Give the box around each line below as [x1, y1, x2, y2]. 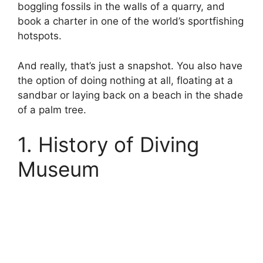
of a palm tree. [18, 103, 86, 116]
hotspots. [18, 30, 65, 42]
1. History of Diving [18, 132, 199, 157]
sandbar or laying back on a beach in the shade [18, 89, 243, 101]
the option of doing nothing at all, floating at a [18, 74, 233, 86]
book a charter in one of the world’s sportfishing [18, 15, 244, 27]
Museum [18, 157, 99, 181]
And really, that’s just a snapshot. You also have [18, 59, 242, 72]
